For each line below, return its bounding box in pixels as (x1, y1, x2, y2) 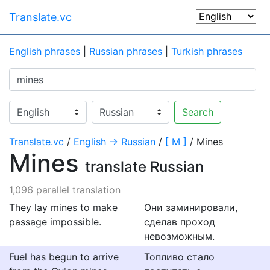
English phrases (9, 45, 80, 57)
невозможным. (144, 230, 215, 242)
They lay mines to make (9, 201, 118, 213)
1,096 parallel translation (9, 184, 121, 196)
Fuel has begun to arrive (9, 251, 119, 263)
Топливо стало (144, 251, 215, 263)
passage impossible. (9, 216, 101, 228)
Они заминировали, (144, 201, 237, 213)
